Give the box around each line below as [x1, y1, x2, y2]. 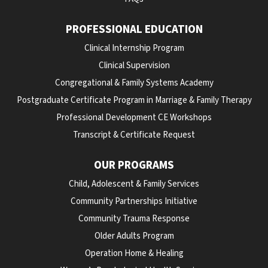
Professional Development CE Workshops [56, 111, 212, 124]
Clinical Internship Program [84, 42, 184, 54]
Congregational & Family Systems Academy [54, 77, 214, 89]
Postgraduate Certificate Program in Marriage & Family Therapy [16, 94, 252, 106]
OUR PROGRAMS [94, 157, 174, 173]
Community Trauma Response [78, 212, 190, 225]
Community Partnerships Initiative [71, 195, 197, 208]
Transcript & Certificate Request [73, 129, 195, 141]
